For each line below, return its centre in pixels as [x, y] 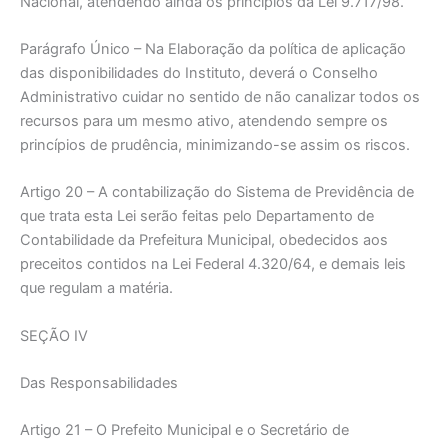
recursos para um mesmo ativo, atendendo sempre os [204, 121]
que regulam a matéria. [96, 288]
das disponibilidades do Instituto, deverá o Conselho [199, 73]
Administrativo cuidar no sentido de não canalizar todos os [220, 97]
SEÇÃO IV [54, 335]
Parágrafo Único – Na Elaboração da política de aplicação [213, 49]
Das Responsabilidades [99, 383]
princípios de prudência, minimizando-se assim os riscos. [215, 145]
